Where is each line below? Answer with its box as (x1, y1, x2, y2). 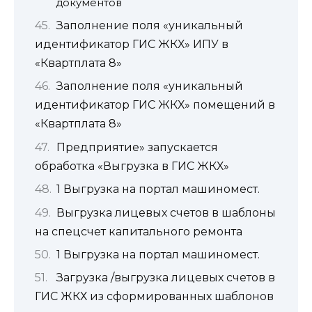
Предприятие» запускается (56, 140, 218, 154)
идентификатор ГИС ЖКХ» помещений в (35, 98, 275, 112)
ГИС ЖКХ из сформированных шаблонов (35, 290, 274, 304)
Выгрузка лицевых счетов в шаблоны (56, 205, 276, 219)
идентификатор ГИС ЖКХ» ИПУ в (35, 38, 228, 52)
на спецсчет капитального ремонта (35, 224, 242, 238)
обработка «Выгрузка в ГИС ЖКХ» (35, 159, 229, 173)
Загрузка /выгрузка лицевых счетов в (56, 271, 275, 285)
